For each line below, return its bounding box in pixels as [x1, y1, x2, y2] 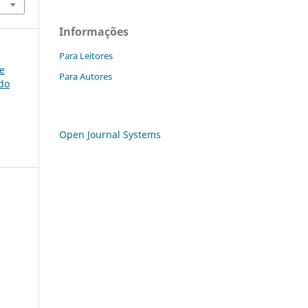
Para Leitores [59, 49, 113, 62]
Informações [59, 23, 129, 39]
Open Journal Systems [59, 127, 161, 141]
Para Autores [59, 69, 112, 82]
